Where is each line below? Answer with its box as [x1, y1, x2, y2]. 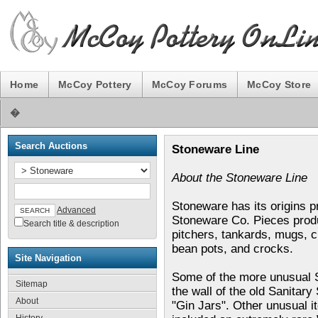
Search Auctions [15, 141, 87, 151]
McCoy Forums [151, 79, 228, 90]
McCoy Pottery [58, 79, 132, 90]
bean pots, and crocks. [172, 242, 293, 256]
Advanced [57, 205, 96, 215]
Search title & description [23, 219, 119, 229]
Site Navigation [15, 253, 82, 263]
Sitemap [16, 279, 48, 289]
